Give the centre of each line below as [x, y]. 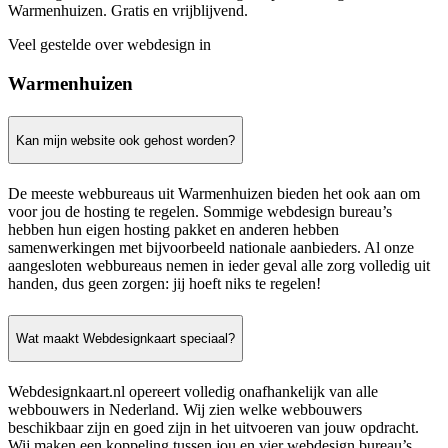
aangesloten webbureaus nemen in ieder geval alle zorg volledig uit [219, 266]
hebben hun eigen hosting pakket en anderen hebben [173, 230]
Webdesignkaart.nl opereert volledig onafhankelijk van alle [193, 392]
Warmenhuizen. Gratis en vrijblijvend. [128, 11]
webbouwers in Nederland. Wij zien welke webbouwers [185, 410]
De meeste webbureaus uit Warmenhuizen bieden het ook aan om [214, 194]
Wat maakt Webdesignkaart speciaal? [125, 338]
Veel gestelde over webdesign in [109, 45]
